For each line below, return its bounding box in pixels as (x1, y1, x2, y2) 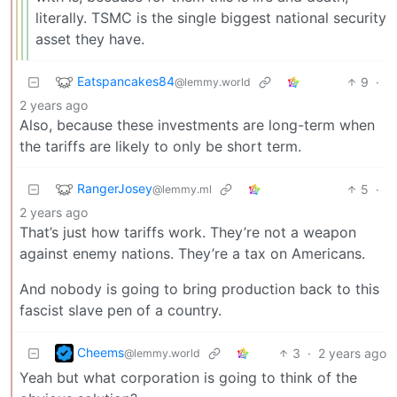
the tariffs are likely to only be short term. (19, 136, 301, 155)
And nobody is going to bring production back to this (19, 279, 379, 298)
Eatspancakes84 (77, 73, 175, 89)
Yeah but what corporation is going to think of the (19, 368, 357, 386)
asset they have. (35, 29, 144, 48)
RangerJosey (77, 180, 152, 196)
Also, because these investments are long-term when (19, 115, 375, 134)
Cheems (77, 344, 124, 360)
